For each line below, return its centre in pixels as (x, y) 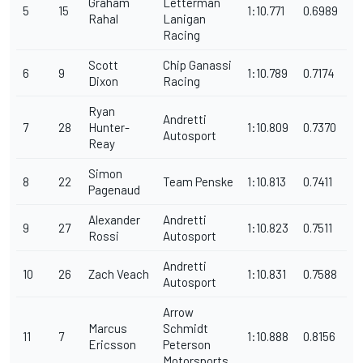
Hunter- (109, 128)
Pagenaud (114, 190)
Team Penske (198, 182)
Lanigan (184, 19)
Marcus (108, 329)
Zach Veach (119, 274)
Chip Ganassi (197, 65)
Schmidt (186, 329)
